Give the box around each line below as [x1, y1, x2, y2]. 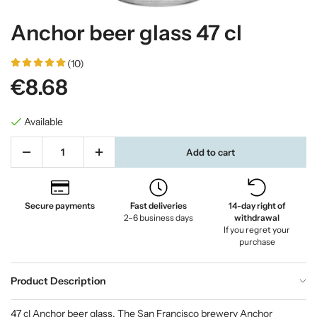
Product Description [11, 274, 106, 287]
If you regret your [224, 224, 291, 235]
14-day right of [229, 200, 286, 211]
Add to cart [186, 146, 236, 158]
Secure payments [25, 200, 96, 211]
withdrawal [234, 212, 280, 223]
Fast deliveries [129, 200, 187, 211]
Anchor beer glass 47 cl [11, 20, 242, 46]
